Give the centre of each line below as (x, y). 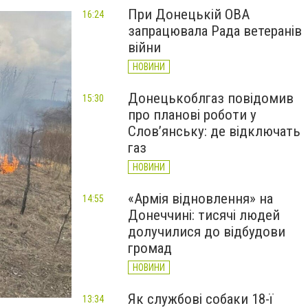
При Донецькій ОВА (189, 14)
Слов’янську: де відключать (214, 131)
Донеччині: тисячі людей (204, 215)
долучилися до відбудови (207, 232)
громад (150, 248)
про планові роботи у (192, 115)
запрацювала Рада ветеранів (215, 31)
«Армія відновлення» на (200, 199)
